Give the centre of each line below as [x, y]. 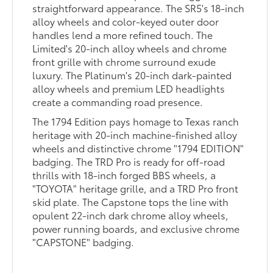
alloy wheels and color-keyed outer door [126, 21]
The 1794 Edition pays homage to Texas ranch [136, 121]
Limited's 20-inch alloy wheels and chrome [130, 48]
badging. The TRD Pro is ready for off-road [129, 161]
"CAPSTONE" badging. [83, 241]
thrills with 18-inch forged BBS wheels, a [124, 174]
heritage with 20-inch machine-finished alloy [135, 134]
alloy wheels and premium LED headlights [129, 88]
